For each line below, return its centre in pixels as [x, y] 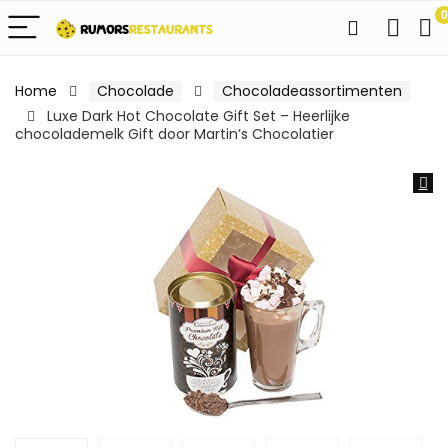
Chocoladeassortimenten [312, 91]
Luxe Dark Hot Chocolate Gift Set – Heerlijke [198, 116]
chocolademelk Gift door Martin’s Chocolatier [174, 134]
